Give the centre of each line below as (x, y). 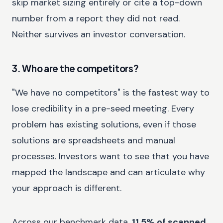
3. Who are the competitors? (75, 68)
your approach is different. (67, 188)
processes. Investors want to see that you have (111, 157)
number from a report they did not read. (96, 19)
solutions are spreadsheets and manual (94, 141)
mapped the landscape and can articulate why (109, 172)
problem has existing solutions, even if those (104, 125)
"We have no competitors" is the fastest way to (111, 93)
